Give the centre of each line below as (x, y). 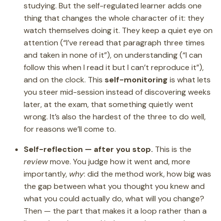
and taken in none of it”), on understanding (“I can (113, 55)
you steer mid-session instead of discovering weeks (117, 92)
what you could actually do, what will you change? (114, 198)
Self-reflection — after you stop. (88, 149)
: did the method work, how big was (147, 174)
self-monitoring (136, 79)
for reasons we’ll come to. (70, 129)
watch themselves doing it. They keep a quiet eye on (118, 30)
